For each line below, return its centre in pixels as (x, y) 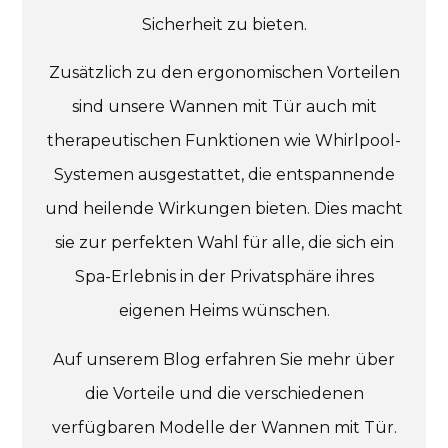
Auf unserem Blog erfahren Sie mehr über (224, 359)
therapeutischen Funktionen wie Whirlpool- (224, 141)
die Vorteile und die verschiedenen (224, 393)
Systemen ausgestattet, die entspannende (224, 175)
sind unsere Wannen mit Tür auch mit (224, 107)
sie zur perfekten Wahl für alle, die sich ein (224, 243)
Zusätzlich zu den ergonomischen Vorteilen (224, 73)
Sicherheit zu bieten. (224, 24)
